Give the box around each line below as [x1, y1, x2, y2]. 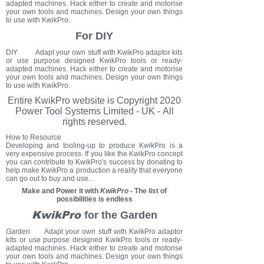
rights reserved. [62, 117, 127, 127]
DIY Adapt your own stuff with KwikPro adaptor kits [6, 48, 183, 57]
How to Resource [6, 133, 61, 141]
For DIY [75, 30, 113, 42]
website [72, 95, 105, 105]
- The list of [128, 187, 167, 195]
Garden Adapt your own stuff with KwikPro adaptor [6, 227, 183, 236]
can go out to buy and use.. [6, 174, 92, 183]
